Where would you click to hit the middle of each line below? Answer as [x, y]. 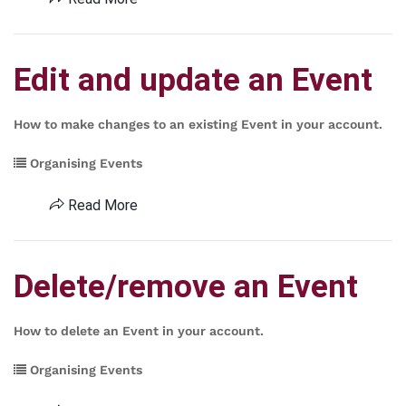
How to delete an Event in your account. [139, 331]
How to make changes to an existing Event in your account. [198, 124]
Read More [101, 205]
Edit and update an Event [193, 80]
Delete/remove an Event [186, 287]
